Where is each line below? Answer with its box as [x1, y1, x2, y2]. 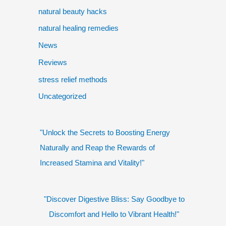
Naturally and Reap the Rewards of [40, 143, 155, 152]
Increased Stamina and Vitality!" [40, 158, 144, 167]
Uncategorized [38, 92, 86, 101]
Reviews [38, 58, 67, 67]
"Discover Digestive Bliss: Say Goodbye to [43, 195, 185, 204]
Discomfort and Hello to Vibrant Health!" [49, 210, 179, 219]
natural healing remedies [38, 24, 119, 33]
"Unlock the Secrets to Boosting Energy [40, 128, 170, 137]
